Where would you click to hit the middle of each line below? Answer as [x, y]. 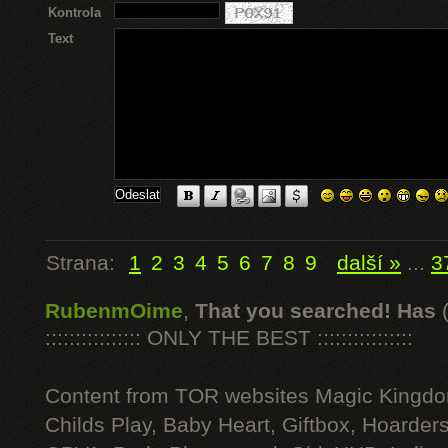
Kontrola [74, 12]
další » [369, 263]
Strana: [86, 263]
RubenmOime [114, 311]
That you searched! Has [315, 311]
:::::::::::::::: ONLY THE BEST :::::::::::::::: [229, 338]
